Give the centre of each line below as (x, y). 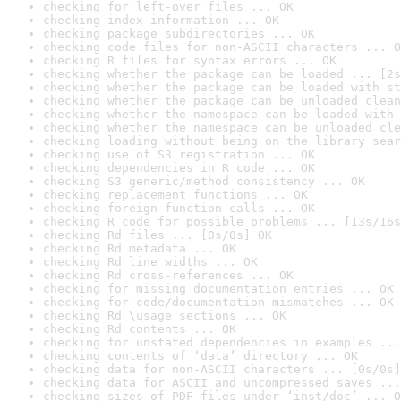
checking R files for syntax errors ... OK (190, 60)
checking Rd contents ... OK (140, 329)
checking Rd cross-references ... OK (168, 275)
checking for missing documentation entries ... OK (218, 289)
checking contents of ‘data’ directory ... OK (200, 356)
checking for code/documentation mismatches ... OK (218, 302)
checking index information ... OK (161, 20)
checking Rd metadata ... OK (140, 248)
